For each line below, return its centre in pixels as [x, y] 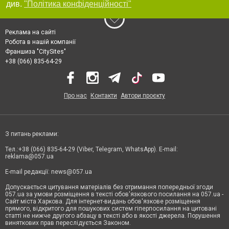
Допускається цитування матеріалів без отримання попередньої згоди [109, 187]
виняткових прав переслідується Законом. [68, 223]
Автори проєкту [143, 96]
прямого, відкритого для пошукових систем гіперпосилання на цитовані [111, 209]
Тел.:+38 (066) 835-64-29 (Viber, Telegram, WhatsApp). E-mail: [91, 149]
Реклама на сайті [30, 32]
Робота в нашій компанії [40, 42]
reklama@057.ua [29, 156]
